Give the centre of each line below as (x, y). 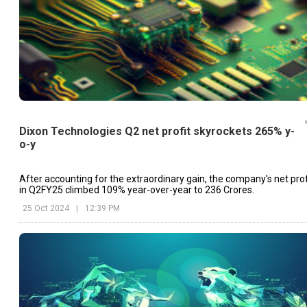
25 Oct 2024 (46, 209)
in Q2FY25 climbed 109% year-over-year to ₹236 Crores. (138, 190)
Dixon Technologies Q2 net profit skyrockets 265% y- (157, 132)
